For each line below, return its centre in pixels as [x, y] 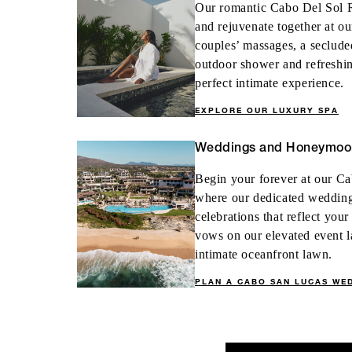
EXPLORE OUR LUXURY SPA [267, 110]
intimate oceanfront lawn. [264, 254]
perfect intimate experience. [269, 83]
